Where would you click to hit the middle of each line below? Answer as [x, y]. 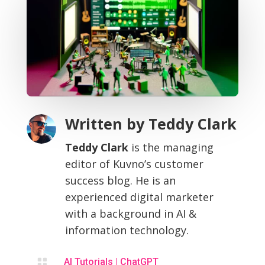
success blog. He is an [120, 181]
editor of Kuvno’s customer [134, 164]
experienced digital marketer [139, 197]
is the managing [171, 148]
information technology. [127, 230]
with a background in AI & [130, 214]
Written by [106, 124]
